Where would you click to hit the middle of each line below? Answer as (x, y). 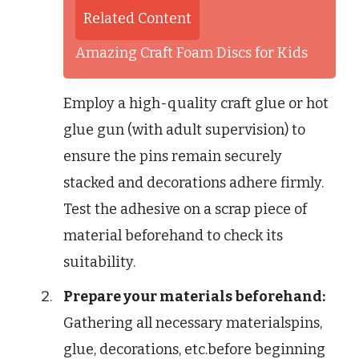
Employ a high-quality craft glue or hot (196, 104)
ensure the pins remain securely (173, 157)
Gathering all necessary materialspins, (193, 323)
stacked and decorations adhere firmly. (194, 183)
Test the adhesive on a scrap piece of (185, 210)
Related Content (137, 19)
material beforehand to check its (173, 236)
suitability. (99, 262)
